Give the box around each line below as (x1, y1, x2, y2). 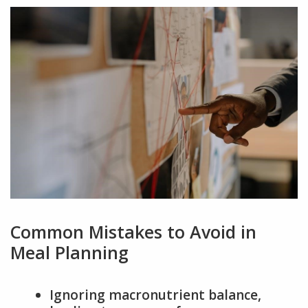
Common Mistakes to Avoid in (10, 220, 256, 244)
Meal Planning (10, 241, 129, 265)
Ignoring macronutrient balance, (49, 286, 261, 305)
